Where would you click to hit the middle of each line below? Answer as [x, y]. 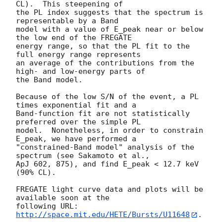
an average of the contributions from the [105, 63]
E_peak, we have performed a [76, 139]
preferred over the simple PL [78, 122]
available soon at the [63, 198]
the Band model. [49, 80]
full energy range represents [81, 55]
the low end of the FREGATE [74, 38]
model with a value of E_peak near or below [110, 29]
